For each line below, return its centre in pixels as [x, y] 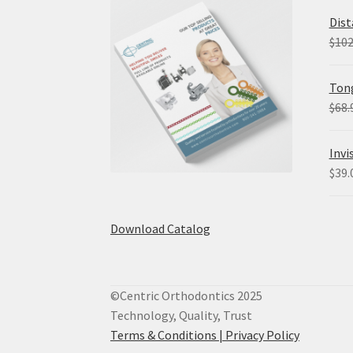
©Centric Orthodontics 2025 [187, 296]
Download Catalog [161, 229]
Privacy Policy [263, 335]
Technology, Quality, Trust [182, 316]
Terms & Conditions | [168, 335]
